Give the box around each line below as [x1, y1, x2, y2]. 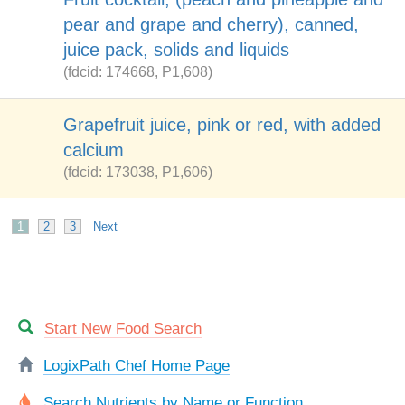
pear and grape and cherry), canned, [63, 14, 359, 34]
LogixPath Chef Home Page [43, 356, 230, 374]
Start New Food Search [44, 319, 202, 337]
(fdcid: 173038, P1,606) [63, 165, 212, 180]
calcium [63, 140, 124, 160]
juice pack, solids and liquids [63, 40, 289, 60]
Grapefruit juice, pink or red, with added [63, 115, 381, 135]
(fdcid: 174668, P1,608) [63, 64, 212, 80]
